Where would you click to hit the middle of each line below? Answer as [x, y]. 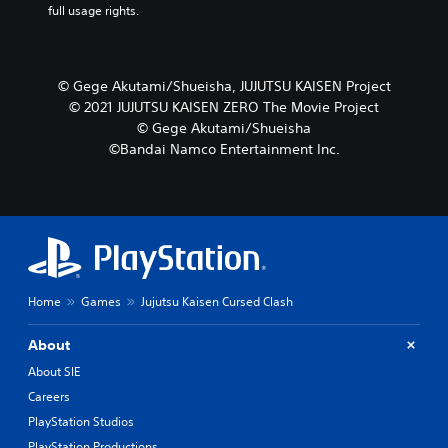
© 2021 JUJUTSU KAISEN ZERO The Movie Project [224, 106]
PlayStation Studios [81, 421]
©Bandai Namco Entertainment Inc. [224, 148]
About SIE [54, 371]
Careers [49, 396]
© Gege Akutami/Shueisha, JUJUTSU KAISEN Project [224, 85]
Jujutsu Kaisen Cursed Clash [217, 301]
